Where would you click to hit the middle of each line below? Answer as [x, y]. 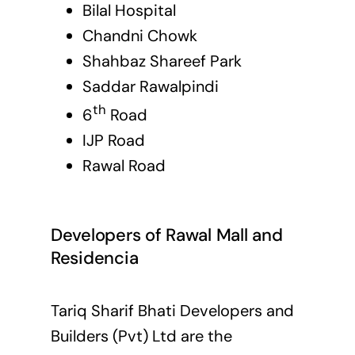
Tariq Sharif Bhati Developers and [172, 311]
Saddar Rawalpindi [150, 87]
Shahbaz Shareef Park [162, 61]
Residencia [94, 258]
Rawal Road [124, 166]
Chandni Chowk [139, 36]
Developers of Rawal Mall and [166, 235]
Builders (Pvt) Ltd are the [141, 336]
